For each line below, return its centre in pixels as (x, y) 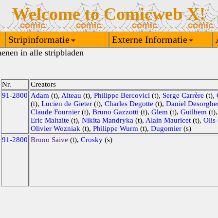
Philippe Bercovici (122, 95)
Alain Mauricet (168, 120)
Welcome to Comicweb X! (109, 14)
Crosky (92, 140)
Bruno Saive (49, 140)
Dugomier (166, 128)
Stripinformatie (38, 39)
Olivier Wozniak (55, 128)
